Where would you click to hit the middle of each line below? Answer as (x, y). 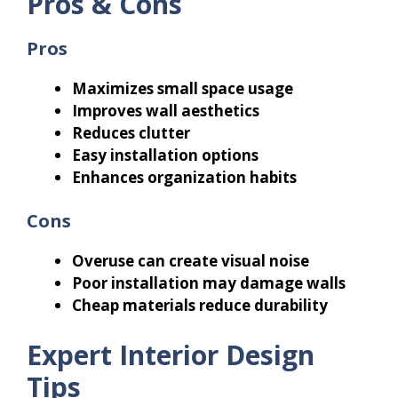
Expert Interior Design (171, 354)
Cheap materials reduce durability (200, 306)
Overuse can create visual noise (191, 261)
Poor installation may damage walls (209, 283)
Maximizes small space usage (183, 88)
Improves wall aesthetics (166, 110)
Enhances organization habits (184, 177)
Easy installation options (165, 155)
